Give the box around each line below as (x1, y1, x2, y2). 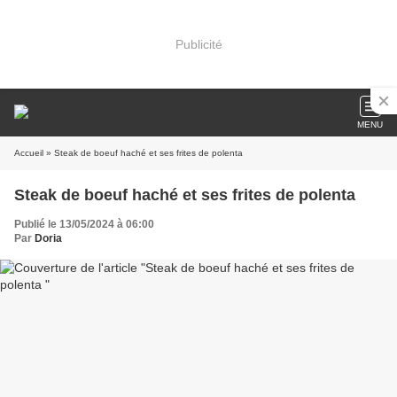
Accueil (14, 148, 43, 158)
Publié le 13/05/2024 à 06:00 (14, 218, 154, 230)
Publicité (175, 36, 222, 51)
